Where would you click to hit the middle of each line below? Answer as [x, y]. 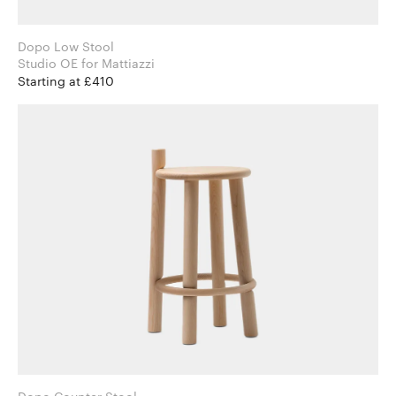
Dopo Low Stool [66, 47]
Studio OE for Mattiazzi [118, 64]
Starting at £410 [66, 81]
